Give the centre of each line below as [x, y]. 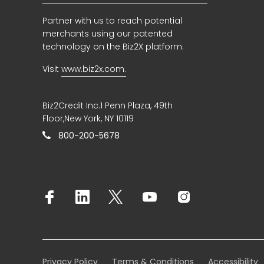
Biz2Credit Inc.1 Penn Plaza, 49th [108, 106]
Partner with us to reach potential [112, 21]
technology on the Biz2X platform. [113, 47]
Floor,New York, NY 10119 [88, 119]
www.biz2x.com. [94, 69]
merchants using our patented [108, 34]
